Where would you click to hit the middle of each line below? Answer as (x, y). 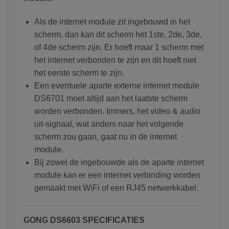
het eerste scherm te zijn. (79, 73)
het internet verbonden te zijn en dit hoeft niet (115, 60)
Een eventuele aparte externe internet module (117, 85)
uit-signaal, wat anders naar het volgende (109, 124)
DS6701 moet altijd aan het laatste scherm (111, 98)
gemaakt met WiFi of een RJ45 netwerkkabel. (116, 188)
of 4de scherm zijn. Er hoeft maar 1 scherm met (119, 47)
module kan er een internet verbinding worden (117, 175)
